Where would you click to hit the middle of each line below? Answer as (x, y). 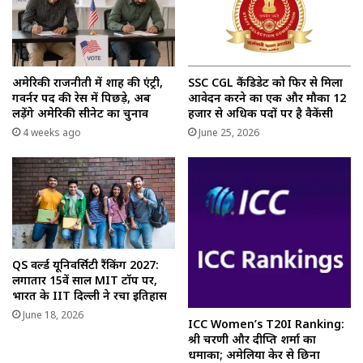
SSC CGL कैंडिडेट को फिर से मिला (265, 82)
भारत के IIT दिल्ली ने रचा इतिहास (90, 296)
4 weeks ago (52, 132)
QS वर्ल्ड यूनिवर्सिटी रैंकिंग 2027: (85, 265)
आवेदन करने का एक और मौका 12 (267, 97)
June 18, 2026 (53, 315)
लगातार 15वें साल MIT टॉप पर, (85, 280)
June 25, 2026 (229, 132)
